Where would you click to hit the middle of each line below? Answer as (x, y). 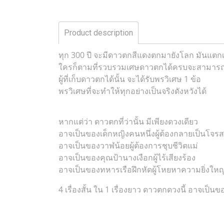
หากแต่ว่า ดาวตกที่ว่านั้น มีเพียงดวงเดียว (128, 121)
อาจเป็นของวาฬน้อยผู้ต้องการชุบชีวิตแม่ (128, 145)
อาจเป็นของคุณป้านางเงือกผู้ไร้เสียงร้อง (127, 157)
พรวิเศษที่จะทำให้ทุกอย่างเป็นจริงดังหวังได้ (132, 91)
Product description (98, 33)
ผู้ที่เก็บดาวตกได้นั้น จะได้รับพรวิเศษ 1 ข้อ (130, 79)
